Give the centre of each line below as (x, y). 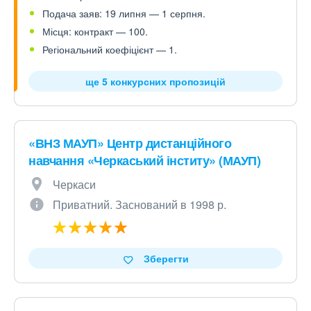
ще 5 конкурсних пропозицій (155, 81)
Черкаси (74, 184)
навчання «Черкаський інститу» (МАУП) (144, 160)
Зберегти (166, 258)
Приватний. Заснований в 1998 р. (140, 204)
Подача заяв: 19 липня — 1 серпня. (124, 13)
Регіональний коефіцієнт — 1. (110, 49)
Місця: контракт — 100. (95, 31)
